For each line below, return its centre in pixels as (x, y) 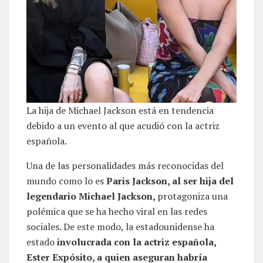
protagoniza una (193, 196)
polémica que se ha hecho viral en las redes (117, 211)
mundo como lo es (66, 181)
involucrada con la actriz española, (136, 242)
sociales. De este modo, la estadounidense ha (120, 226)
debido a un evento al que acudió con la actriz (123, 125)
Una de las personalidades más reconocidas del (125, 165)
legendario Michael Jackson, (92, 196)
